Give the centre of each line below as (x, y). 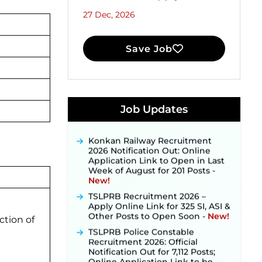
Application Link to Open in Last (156, 154)
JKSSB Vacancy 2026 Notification (157, 89)
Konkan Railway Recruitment (150, 134)
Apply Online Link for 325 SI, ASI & (159, 200)
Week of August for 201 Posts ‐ (152, 164)
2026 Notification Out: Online (149, 144)
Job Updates (154, 109)
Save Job (149, 49)
